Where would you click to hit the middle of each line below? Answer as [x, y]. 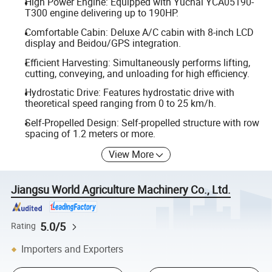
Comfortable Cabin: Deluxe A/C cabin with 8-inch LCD [139, 32]
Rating [24, 226]
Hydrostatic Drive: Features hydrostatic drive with [129, 93]
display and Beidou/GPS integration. [103, 43]
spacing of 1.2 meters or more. [90, 133]
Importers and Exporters [73, 249]
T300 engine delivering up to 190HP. [101, 13]
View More [131, 155]
